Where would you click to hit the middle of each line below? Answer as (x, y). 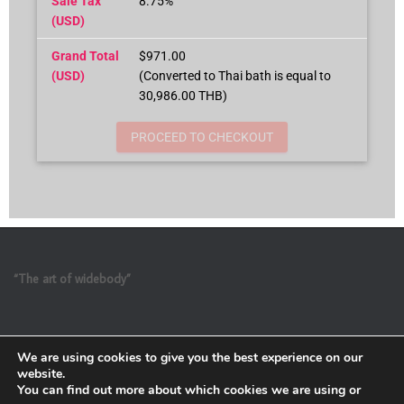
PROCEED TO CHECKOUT (202, 137)
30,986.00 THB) (183, 95)
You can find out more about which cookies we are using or (189, 390)
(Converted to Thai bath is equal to (235, 75)
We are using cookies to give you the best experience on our (190, 358)
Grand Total (85, 55)
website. (41, 374)
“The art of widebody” (72, 278)
